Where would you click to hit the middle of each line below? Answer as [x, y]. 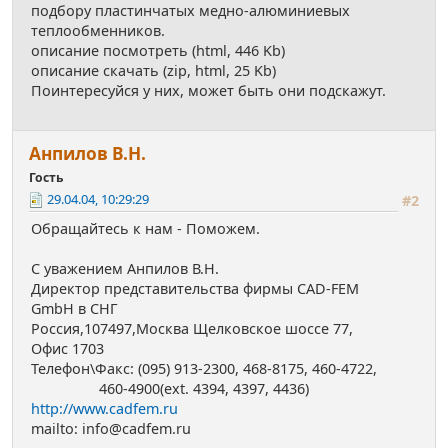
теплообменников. [98, 31]
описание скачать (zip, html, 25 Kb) [153, 71]
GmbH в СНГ [74, 309]
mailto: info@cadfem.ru [111, 429]
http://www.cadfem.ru [104, 409]
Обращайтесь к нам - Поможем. [145, 229]
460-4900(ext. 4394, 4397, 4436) [170, 389]
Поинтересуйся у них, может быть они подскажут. [208, 91]
